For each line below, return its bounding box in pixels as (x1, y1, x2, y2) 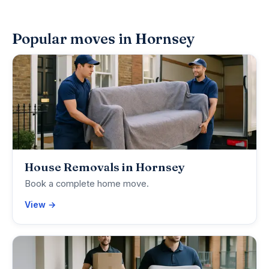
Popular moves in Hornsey (12, 30, 195, 48)
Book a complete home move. (25, 178, 149, 190)
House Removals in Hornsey (25, 160, 185, 175)
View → (25, 199, 56, 210)
